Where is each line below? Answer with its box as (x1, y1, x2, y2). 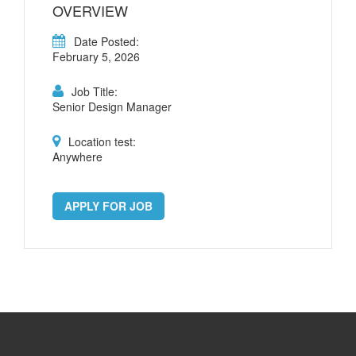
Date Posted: (74, 33, 139, 50)
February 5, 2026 (52, 48, 140, 65)
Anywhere (52, 149, 103, 165)
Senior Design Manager (52, 99, 172, 115)
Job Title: (72, 83, 118, 100)
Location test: (68, 133, 136, 150)
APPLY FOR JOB (64, 198, 153, 215)
